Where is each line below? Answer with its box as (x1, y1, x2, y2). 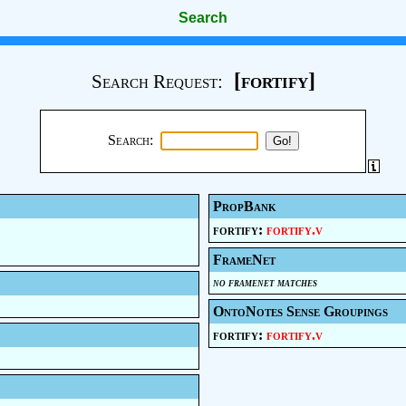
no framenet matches (212, 275, 317, 289)
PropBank (212, 198, 276, 214)
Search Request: (91, 71, 223, 92)
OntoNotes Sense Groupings (212, 304, 388, 319)
